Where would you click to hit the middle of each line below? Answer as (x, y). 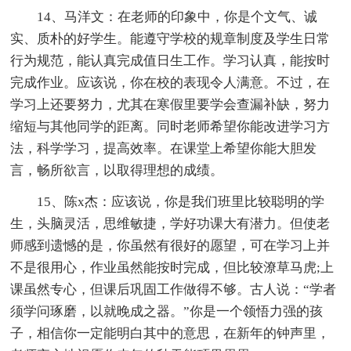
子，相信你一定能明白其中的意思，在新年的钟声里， (170, 333)
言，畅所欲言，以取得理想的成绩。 (117, 170)
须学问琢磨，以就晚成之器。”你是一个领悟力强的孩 (167, 311)
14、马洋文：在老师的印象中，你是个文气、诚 (177, 16)
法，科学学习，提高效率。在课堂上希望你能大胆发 (164, 148)
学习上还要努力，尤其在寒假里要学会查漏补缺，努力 (170, 104)
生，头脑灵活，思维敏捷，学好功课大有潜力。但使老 (170, 223)
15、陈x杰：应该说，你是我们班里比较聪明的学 (181, 201)
